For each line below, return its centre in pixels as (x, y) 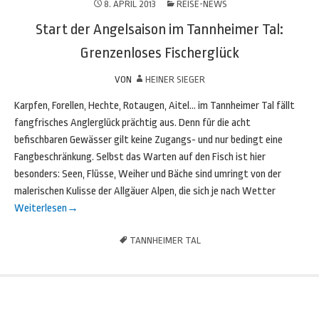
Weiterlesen (41, 208)
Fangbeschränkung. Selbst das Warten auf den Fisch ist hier (140, 157)
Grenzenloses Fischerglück (159, 53)
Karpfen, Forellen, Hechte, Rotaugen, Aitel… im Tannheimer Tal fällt (155, 106)
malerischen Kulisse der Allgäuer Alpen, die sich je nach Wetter (145, 191)
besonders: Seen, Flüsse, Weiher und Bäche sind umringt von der (148, 174)
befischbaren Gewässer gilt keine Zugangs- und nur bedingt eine (148, 140)
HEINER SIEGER (175, 79)
